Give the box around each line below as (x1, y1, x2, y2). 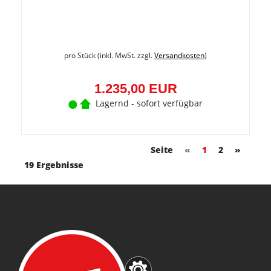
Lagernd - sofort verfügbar (96, 97, 203, 109)
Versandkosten (154, 50, 204, 60)
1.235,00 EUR (94, 81, 177, 96)
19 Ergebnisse (24, 159, 83, 171)
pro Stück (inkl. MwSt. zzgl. (64, 50, 154, 60)
